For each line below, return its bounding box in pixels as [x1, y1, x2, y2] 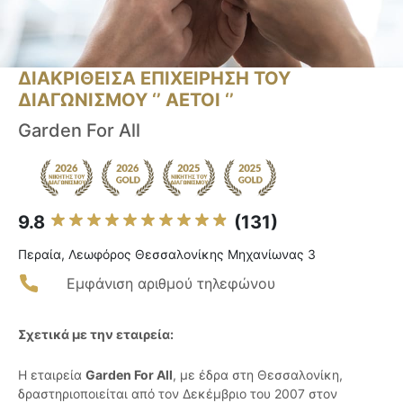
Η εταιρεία [18, 367, 85, 383]
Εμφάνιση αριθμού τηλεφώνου [67, 274, 275, 293]
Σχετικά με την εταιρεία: [18, 327, 174, 343]
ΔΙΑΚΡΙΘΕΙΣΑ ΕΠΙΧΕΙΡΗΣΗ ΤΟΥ [18, 67, 291, 90]
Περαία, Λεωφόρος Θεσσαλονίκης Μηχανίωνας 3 [18, 246, 316, 263]
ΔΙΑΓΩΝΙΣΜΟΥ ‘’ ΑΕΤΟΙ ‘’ [18, 89, 234, 112]
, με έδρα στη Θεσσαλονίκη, [173, 367, 343, 383]
